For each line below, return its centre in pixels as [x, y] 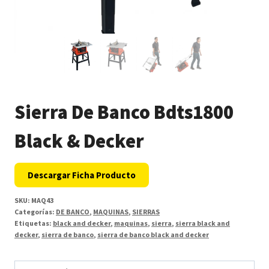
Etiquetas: [34, 223]
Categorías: [35, 212]
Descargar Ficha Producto [82, 175]
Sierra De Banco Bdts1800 [124, 113]
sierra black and [203, 223]
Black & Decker [79, 141]
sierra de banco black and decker [153, 235]
